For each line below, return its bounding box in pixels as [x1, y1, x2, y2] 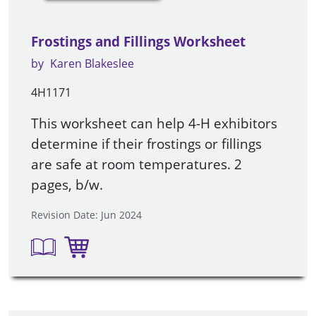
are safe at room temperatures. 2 [31, 154, 242, 173]
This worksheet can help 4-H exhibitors [31, 114, 277, 132]
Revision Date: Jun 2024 [31, 207, 142, 221]
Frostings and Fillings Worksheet [31, 32, 245, 51]
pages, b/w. [31, 175, 103, 193]
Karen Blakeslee [50, 55, 134, 71]
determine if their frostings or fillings [31, 134, 262, 152]
